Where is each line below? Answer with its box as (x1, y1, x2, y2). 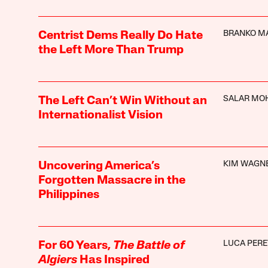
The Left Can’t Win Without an (38, 95, 207, 107)
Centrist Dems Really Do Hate (38, 29, 203, 42)
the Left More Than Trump (38, 44, 184, 56)
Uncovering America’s (38, 160, 160, 172)
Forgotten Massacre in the (38, 174, 185, 187)
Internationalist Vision (38, 109, 163, 121)
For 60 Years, (38, 239, 113, 252)
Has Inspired (77, 254, 150, 266)
